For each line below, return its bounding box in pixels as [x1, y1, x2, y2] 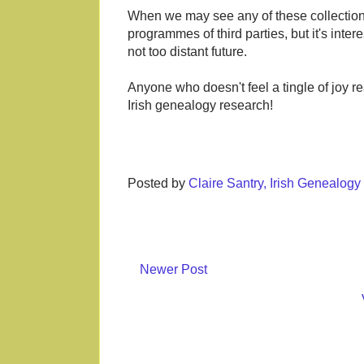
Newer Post [140, 262, 207, 277]
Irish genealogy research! [128, 98, 273, 113]
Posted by [128, 176, 188, 191]
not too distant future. [128, 45, 247, 59]
